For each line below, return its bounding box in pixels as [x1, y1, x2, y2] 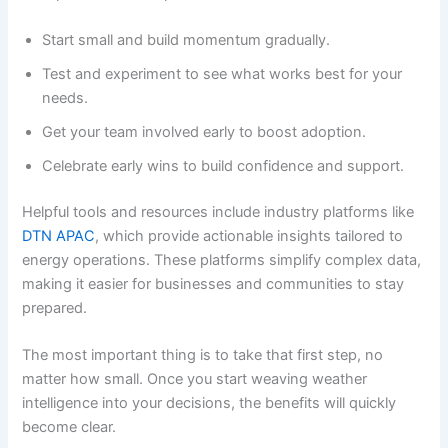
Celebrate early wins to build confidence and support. [42, 156, 405, 175]
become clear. [22, 418, 117, 437]
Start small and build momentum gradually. [42, 30, 331, 49]
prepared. [22, 298, 88, 317]
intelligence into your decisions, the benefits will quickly [22, 394, 397, 413]
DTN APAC [22, 226, 96, 245]
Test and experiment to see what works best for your [42, 64, 403, 83]
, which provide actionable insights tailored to [95, 226, 404, 245]
